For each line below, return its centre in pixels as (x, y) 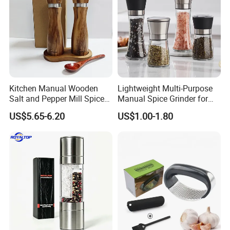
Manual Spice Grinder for (162, 99)
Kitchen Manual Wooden (54, 89)
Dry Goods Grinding (153, 109)
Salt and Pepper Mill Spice (57, 99)
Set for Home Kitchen (48, 109)
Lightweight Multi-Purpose (165, 89)
